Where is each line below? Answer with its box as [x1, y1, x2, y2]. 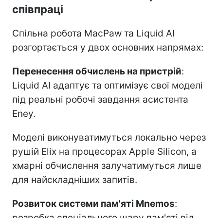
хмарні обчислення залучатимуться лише [12, 160, 201, 171]
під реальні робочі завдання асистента [12, 93, 188, 105]
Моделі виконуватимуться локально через [12, 131, 206, 143]
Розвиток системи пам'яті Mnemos [12, 198, 175, 209]
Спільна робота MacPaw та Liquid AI [12, 27, 175, 39]
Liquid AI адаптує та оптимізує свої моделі [12, 79, 203, 91]
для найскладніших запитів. [12, 174, 137, 185]
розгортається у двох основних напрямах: [12, 41, 203, 53]
